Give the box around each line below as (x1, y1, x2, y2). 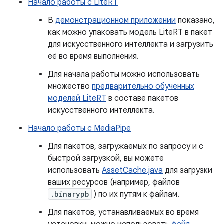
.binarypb (50, 189, 89, 199)
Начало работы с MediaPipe (28, 123, 131, 133)
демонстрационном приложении (55, 15, 176, 25)
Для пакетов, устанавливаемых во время (48, 207, 199, 217)
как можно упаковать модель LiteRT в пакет (48, 27, 212, 37)
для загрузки (163, 165, 212, 175)
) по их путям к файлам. (92, 189, 179, 199)
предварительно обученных (92, 81, 194, 91)
